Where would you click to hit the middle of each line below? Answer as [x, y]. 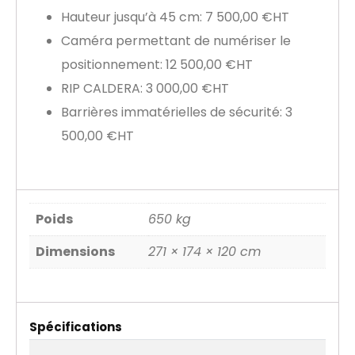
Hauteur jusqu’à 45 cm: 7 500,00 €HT [175, 17]
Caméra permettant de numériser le [176, 41]
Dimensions [75, 252]
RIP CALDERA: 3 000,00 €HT [145, 89]
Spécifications [76, 327]
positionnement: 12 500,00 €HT [157, 65]
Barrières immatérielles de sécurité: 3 [177, 113]
